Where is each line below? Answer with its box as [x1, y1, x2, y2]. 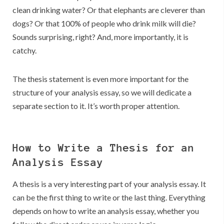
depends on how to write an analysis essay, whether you [12, 206, 199, 216]
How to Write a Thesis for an [12, 141, 194, 154]
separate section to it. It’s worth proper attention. [12, 101, 179, 111]
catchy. [12, 45, 36, 55]
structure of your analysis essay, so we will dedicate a [12, 87, 191, 97]
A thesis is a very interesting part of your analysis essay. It [12, 179, 206, 189]
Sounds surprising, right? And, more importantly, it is [12, 32, 188, 42]
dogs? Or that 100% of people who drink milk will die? [12, 18, 196, 28]
